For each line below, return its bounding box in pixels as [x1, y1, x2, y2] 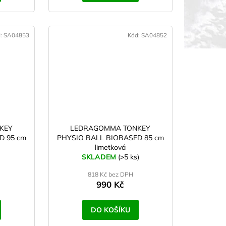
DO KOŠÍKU [90, 205, 130, 215]
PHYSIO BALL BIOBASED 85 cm [56, 133, 164, 143]
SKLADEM [81, 152, 118, 162]
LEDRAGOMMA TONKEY [70, 124, 151, 133]
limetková [95, 143, 126, 152]
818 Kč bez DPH [87, 171, 133, 179]
